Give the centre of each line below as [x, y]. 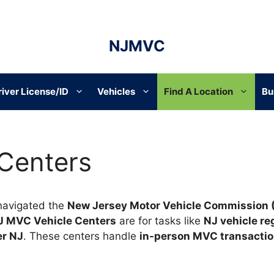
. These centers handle [81, 236]
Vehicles [116, 91]
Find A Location [198, 91]
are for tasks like [160, 221]
